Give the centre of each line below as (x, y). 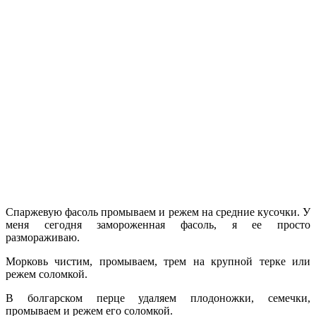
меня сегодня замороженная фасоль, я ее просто (158, 224)
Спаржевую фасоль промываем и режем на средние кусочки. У (158, 212)
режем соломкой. (47, 274)
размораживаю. (43, 237)
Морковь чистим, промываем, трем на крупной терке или (158, 261)
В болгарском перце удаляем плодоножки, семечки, (158, 298)
